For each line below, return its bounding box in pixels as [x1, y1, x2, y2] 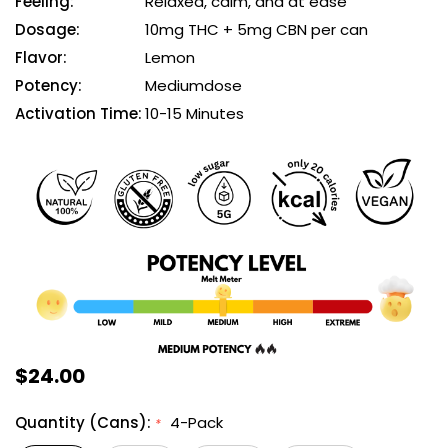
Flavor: [15, 47, 67, 69]
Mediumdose [145, 75, 242, 97]
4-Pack [170, 412, 223, 434]
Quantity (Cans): [15, 412, 155, 434]
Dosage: [15, 19, 80, 41]
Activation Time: [15, 103, 142, 125]
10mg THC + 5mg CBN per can [145, 19, 368, 41]
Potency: [15, 75, 82, 97]
